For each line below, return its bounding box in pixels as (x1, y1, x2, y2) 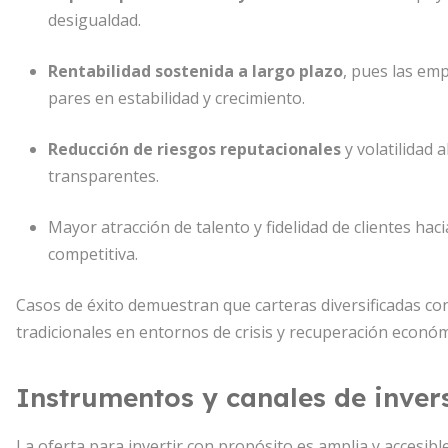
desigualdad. (48, 9, 141, 31)
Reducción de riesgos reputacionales (48, 138, 341, 160)
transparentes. (48, 165, 159, 187)
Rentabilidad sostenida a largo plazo (48, 60, 343, 82)
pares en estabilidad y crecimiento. (48, 87, 305, 109)
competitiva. (48, 243, 138, 265)
